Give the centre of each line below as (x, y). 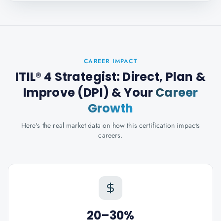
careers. (110, 135)
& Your (132, 92)
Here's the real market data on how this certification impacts (110, 125)
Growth (110, 108)
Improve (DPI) (66, 92)
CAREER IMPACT (110, 61)
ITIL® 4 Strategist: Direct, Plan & (110, 77)
